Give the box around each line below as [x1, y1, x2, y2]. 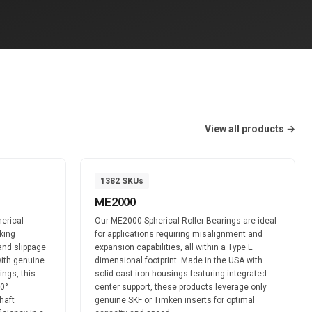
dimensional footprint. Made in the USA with [95, 256, 263, 265]
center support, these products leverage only [95, 282, 267, 292]
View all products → [205, 123, 295, 134]
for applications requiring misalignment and [95, 229, 263, 239]
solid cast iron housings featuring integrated [95, 269, 267, 279]
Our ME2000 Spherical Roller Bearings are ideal [95, 216, 276, 226]
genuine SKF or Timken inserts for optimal [95, 295, 255, 305]
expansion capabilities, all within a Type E [95, 242, 253, 252]
